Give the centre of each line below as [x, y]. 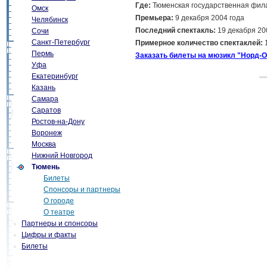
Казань [44, 88]
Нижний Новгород [62, 156]
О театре [59, 212]
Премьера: [155, 18]
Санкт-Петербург [61, 42]
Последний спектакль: [176, 30]
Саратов [46, 110]
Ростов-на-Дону [58, 122]
